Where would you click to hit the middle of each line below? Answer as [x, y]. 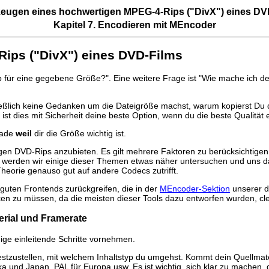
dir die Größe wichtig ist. [79, 133]
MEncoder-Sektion [195, 188]
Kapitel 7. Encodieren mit [111, 25]
